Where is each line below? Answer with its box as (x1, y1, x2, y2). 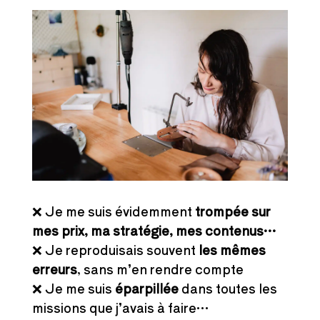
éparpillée (114, 278, 179, 297)
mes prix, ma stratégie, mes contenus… (31, 220, 276, 239)
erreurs (31, 259, 77, 278)
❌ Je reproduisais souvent (31, 239, 199, 259)
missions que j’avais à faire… (31, 297, 209, 316)
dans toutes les (178, 278, 277, 297)
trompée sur (194, 201, 271, 220)
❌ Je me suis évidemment (31, 201, 195, 220)
